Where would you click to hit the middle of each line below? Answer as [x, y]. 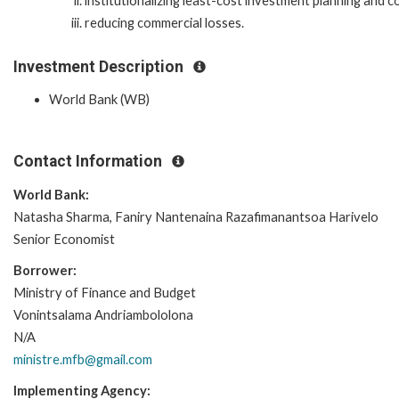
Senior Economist [64, 239]
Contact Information [90, 162]
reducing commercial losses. [164, 22]
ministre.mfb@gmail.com [83, 359]
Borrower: [45, 270]
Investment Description [100, 66]
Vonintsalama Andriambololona [103, 314]
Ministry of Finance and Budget [105, 292]
